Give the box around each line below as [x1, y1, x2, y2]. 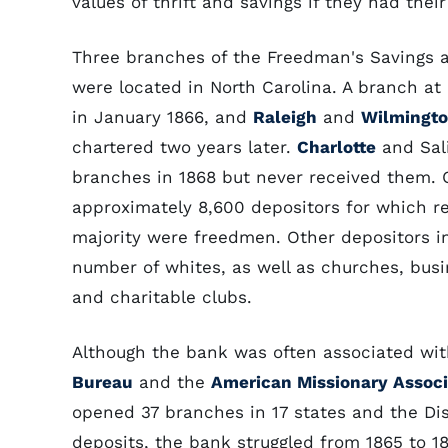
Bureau [72, 372, 133, 392]
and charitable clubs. [72, 287, 252, 307]
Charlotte [297, 137, 376, 157]
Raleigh [253, 107, 317, 127]
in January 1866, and [72, 107, 253, 127]
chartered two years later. [72, 137, 297, 157]
